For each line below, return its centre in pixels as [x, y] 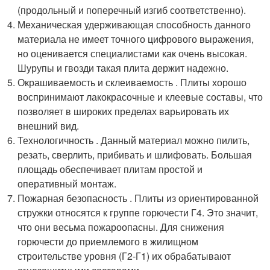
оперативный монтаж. [67, 183]
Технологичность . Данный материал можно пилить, [134, 140]
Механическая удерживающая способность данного [134, 24]
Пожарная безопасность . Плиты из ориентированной [138, 198]
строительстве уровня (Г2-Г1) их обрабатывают [124, 256]
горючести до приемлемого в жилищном [108, 241]
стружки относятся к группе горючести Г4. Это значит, [138, 212]
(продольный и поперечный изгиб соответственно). [132, 10]
